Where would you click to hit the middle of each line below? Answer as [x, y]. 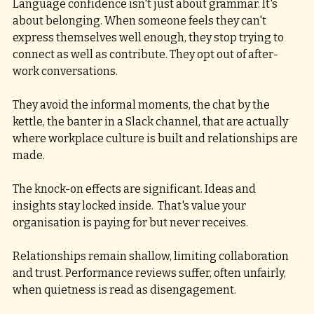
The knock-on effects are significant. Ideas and [135, 189]
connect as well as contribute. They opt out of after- [145, 54]
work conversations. [66, 71]
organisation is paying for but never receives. [130, 223]
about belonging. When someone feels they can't [141, 21]
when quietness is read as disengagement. [125, 290]
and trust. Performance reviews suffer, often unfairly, [150, 273]
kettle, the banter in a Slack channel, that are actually [151, 122]
